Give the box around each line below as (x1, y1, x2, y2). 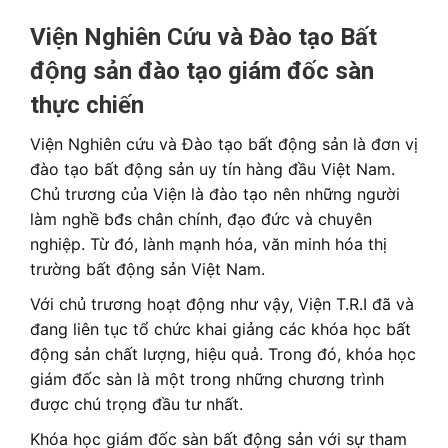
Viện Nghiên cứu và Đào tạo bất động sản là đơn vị (30, 133, 418, 154)
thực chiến (30, 90, 144, 119)
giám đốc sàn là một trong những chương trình (30, 368, 384, 389)
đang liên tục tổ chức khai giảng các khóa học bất (30, 318, 411, 339)
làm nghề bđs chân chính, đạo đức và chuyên (30, 208, 372, 229)
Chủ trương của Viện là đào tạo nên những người (30, 183, 400, 204)
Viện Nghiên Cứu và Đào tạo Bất (30, 22, 377, 51)
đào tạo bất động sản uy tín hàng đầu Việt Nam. (30, 158, 395, 179)
